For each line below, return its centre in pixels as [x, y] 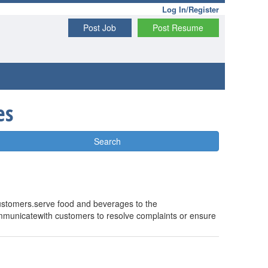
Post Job [100, 28]
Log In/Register [191, 9]
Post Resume [178, 28]
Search [107, 141]
